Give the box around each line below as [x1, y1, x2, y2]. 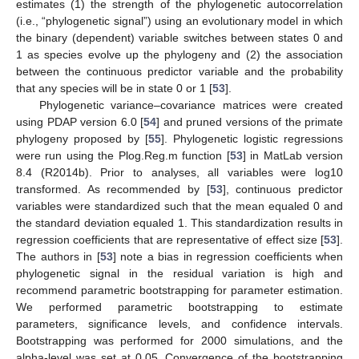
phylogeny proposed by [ [16, 132, 148, 146]
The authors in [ [16, 250, 100, 264]
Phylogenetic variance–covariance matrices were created [38, 99, 343, 112]
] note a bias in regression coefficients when [112, 250, 343, 264]
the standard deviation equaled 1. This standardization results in [16, 216, 343, 230]
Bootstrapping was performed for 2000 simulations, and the [16, 334, 343, 348]
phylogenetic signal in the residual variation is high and [16, 267, 343, 280]
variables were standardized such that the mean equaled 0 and [16, 200, 343, 213]
